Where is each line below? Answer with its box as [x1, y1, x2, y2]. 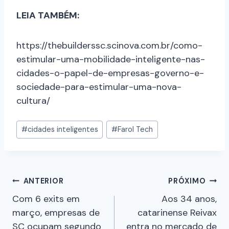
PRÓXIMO [168, 176, 206, 186]
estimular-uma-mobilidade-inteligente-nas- [16, 53, 205, 66]
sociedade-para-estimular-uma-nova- [16, 81, 181, 94]
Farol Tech [118, 125, 153, 134]
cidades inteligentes [27, 125, 98, 134]
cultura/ [16, 95, 50, 107]
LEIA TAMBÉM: [16, 9, 79, 22]
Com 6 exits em [12, 192, 80, 205]
